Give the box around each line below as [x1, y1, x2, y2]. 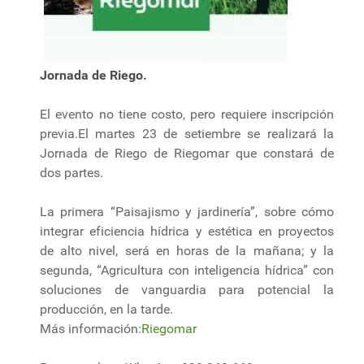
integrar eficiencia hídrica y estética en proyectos [40, 223, 334, 240]
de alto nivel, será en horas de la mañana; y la [40, 243, 334, 259]
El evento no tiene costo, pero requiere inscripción [40, 106, 334, 123]
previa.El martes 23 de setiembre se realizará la [40, 126, 334, 142]
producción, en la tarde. [40, 301, 173, 318]
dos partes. [40, 165, 103, 181]
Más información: [40, 321, 141, 337]
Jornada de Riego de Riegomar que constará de [40, 145, 334, 162]
